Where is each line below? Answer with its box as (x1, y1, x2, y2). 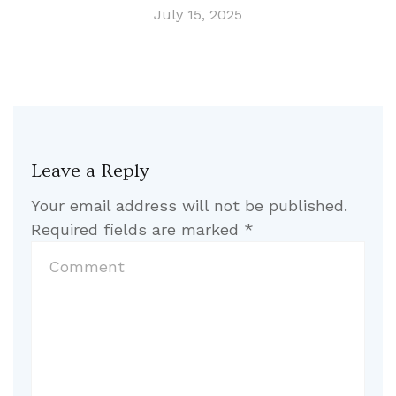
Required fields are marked (31, 219, 244, 239)
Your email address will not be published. (31, 195, 347, 215)
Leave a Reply (31, 159, 148, 182)
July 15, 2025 (154, 5, 242, 23)
